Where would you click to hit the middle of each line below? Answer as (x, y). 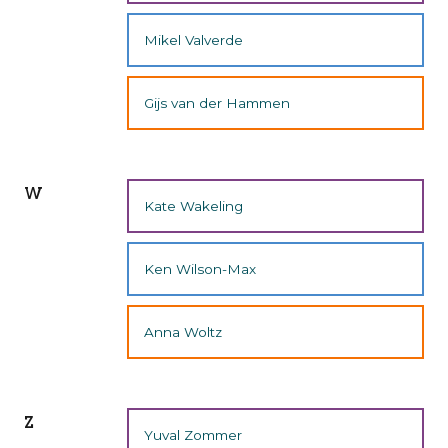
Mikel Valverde (194, 39)
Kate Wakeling (194, 205)
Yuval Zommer (193, 434)
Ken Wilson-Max (200, 268)
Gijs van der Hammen (217, 103)
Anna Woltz (183, 332)
